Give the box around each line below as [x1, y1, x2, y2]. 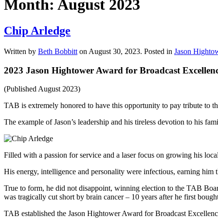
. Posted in [140, 47, 174, 55]
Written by [4, 47, 38, 55]
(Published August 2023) [4, 85, 80, 93]
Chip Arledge [4, 24, 71, 37]
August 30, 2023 [89, 47, 140, 55]
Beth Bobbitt [38, 47, 77, 55]
